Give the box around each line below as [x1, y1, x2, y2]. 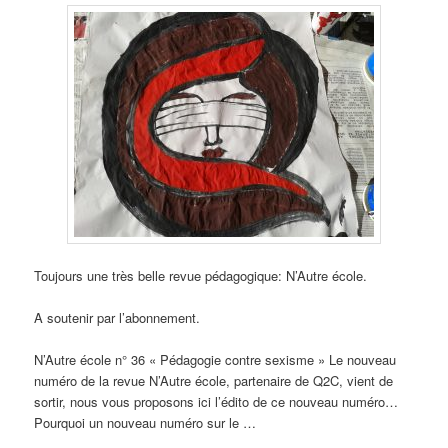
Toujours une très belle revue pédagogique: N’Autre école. [34, 265, 368, 285]
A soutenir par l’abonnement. [34, 308, 201, 327]
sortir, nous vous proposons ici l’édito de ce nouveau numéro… [34, 392, 399, 412]
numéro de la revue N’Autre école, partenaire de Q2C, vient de [34, 371, 394, 391]
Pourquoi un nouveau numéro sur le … [34, 413, 257, 433]
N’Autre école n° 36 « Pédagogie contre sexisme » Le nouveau [34, 350, 397, 370]
